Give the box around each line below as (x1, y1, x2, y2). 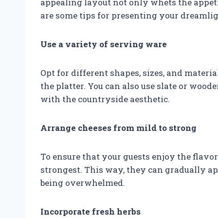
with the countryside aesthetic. (40, 93, 170, 105)
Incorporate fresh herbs (40, 205, 141, 217)
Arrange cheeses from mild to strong (40, 122, 197, 133)
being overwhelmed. (40, 177, 125, 188)
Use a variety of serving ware (40, 38, 167, 50)
